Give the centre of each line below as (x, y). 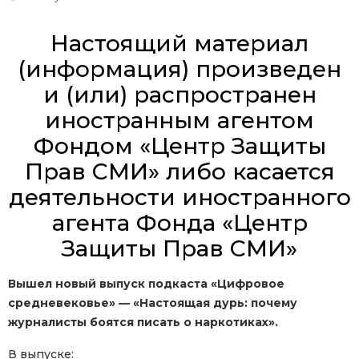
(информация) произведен (179, 69)
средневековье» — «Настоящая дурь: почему (153, 303)
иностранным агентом (179, 121)
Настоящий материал (179, 44)
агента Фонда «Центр (179, 223)
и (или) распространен (179, 95)
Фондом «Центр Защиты (179, 146)
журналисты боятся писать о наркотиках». (143, 323)
